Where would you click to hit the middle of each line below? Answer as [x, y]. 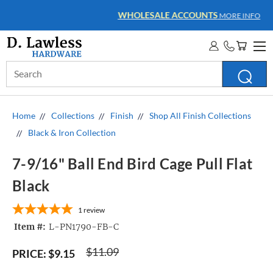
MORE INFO [189, 16]
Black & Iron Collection [72, 133]
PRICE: [29, 253]
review [94, 210]
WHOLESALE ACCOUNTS [117, 15]
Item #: [30, 227]
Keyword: [25, 80]
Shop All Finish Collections [200, 115]
